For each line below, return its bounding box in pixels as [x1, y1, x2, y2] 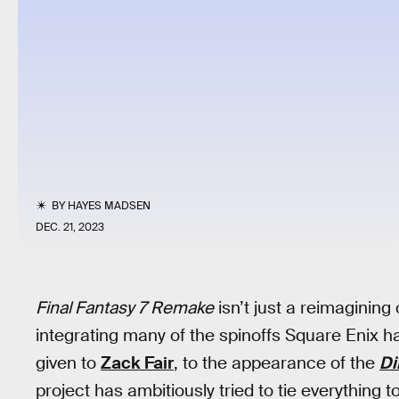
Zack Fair [101, 352, 174, 374]
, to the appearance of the [174, 352, 379, 374]
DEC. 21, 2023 [36, 220, 104, 234]
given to [36, 352, 101, 374]
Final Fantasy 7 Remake [36, 297, 214, 319]
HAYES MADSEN [68, 199, 151, 213]
